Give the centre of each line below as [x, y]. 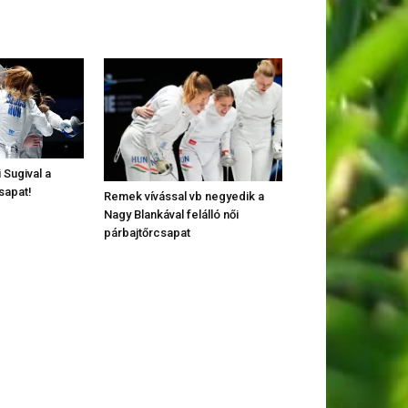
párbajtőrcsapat [147, 232]
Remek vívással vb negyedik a [184, 196]
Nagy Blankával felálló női [171, 214]
